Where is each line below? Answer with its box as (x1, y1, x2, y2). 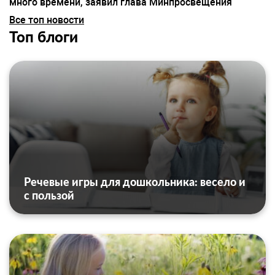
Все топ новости (9, 14, 84, 26)
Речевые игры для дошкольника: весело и (24, 175, 246, 189)
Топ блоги (9, 28, 78, 46)
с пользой (24, 188, 74, 203)
